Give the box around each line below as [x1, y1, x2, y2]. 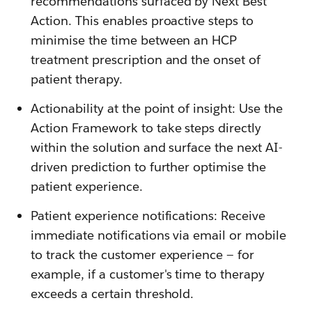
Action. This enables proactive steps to [31, 13, 254, 29]
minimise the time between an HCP [31, 32, 237, 49]
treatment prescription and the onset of [31, 52, 261, 68]
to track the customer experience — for [31, 247, 255, 263]
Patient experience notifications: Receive [31, 208, 266, 224]
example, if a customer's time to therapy [31, 266, 265, 283]
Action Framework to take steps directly [31, 120, 262, 136]
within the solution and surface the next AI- [31, 139, 283, 156]
